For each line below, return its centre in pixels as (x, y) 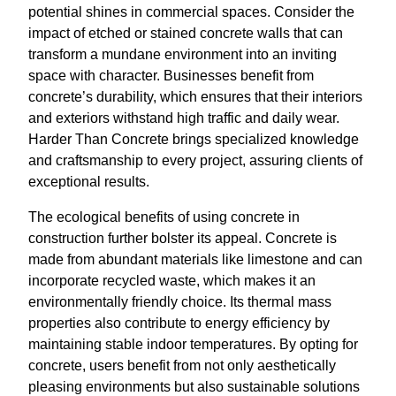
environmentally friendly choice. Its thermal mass (180, 301)
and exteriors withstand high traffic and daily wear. (184, 118)
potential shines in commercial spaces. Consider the (191, 11)
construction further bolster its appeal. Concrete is (183, 238)
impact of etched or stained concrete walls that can (186, 33)
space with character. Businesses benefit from (171, 75)
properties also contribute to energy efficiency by (179, 323)
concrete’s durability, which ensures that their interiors (195, 96)
